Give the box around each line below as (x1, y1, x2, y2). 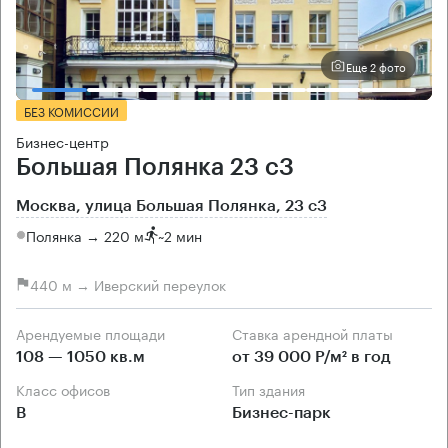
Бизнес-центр (16, 130, 109, 153)
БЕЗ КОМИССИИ (24, 101, 119, 121)
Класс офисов (25, 378, 110, 401)
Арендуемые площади (25, 322, 165, 345)
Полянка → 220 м (26, 223, 144, 246)
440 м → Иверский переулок (30, 272, 226, 295)
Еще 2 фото (346, 56, 406, 75)
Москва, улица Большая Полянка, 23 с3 (16, 198, 327, 215)
